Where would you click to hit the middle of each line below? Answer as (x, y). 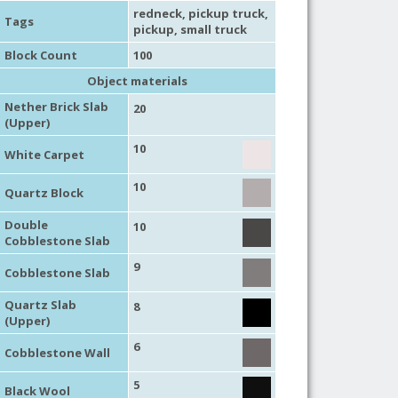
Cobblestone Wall (57, 352)
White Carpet (44, 154)
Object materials (138, 80)
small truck (213, 29)
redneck (157, 13)
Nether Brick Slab (56, 106)
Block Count (40, 55)
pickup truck (226, 13)
